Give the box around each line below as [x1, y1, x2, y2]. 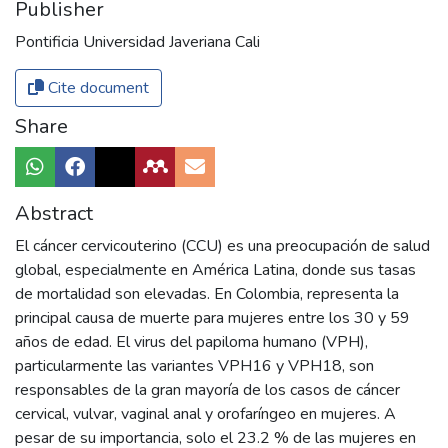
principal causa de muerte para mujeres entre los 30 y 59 [15, 306, 410, 329]
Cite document [44, 76, 149, 99]
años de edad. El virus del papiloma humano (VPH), [15, 330, 368, 353]
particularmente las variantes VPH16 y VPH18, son [15, 354, 374, 377]
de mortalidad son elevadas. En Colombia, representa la [15, 282, 399, 305]
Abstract [15, 199, 93, 227]
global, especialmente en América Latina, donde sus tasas [15, 258, 416, 281]
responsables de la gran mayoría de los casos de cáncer [15, 378, 400, 401]
